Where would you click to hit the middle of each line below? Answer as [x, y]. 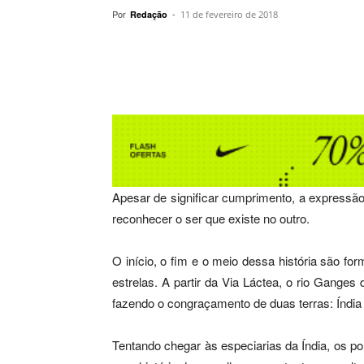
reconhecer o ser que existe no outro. [211, 219]
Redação [149, 14]
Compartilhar [180, 52]
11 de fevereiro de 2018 [229, 14]
